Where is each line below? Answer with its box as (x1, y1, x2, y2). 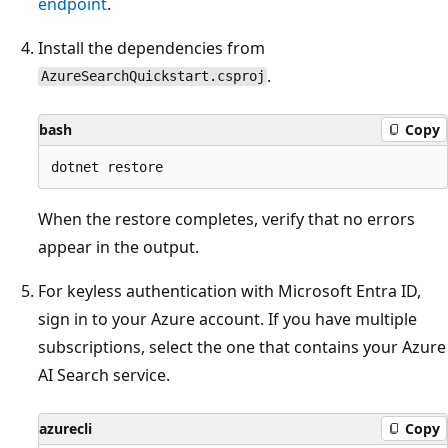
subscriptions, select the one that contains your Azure (38, 335, 446, 358)
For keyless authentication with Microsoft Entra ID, (38, 279, 421, 302)
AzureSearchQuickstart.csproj (40, 68, 265, 85)
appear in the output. (38, 235, 199, 258)
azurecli (39, 418, 92, 438)
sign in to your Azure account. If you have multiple (38, 307, 417, 330)
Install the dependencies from (38, 36, 265, 59)
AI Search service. (38, 363, 170, 386)
